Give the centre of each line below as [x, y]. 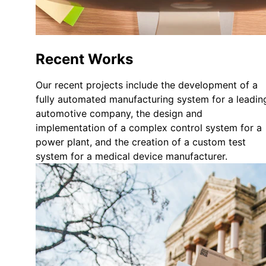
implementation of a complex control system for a [150, 127]
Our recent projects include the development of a [148, 85]
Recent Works [84, 59]
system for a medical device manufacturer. [132, 156]
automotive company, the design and [121, 113]
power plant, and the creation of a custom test [142, 142]
